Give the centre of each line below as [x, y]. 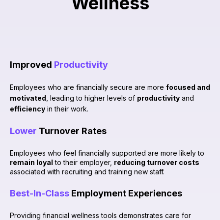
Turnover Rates [72, 131]
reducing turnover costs [157, 162]
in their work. [67, 109]
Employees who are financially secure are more [88, 87]
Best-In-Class [41, 193]
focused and [188, 87]
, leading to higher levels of [92, 98]
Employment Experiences [127, 193]
